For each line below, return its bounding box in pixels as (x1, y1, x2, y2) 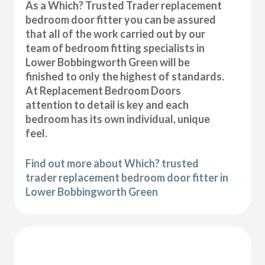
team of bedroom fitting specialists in (25, 41, 205, 54)
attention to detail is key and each (25, 98, 189, 111)
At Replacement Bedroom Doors (25, 83, 182, 97)
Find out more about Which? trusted (25, 156, 199, 170)
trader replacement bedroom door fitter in (25, 170, 229, 184)
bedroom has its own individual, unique (25, 112, 211, 125)
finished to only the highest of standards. (25, 69, 225, 83)
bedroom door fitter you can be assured (25, 12, 216, 26)
